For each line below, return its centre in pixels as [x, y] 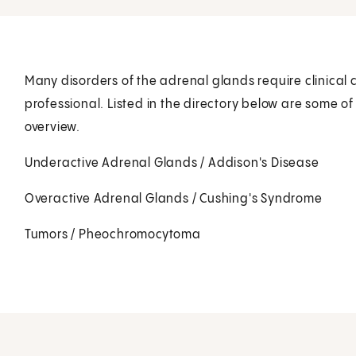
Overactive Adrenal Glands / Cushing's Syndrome [173, 199]
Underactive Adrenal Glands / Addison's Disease [172, 163]
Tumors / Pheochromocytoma [112, 234]
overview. [52, 127]
